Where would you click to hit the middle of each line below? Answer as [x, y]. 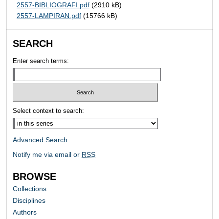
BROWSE [35, 177]
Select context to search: [49, 111]
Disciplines [29, 201]
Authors [25, 212]
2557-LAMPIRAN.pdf [49, 15]
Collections [30, 189]
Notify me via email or [47, 155]
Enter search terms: [41, 61]
